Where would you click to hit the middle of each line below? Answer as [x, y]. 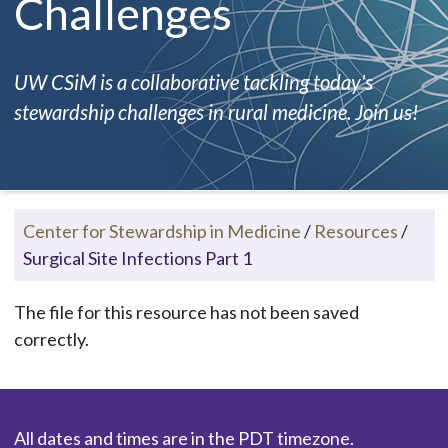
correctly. [51, 338]
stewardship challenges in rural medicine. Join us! [215, 111]
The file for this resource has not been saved [186, 311]
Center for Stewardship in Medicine [161, 230]
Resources [355, 230]
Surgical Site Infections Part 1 [137, 257]
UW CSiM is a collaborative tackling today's [193, 81]
